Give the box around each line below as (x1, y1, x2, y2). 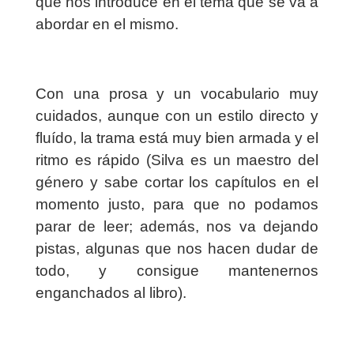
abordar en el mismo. (35, 16, 183, 33)
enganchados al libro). (35, 284, 186, 302)
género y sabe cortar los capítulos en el (35, 174, 319, 191)
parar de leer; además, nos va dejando (35, 218, 319, 235)
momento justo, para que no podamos (35, 196, 319, 213)
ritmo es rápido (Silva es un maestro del (35, 152, 319, 169)
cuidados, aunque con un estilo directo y (35, 107, 319, 125)
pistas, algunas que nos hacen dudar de (35, 240, 319, 258)
